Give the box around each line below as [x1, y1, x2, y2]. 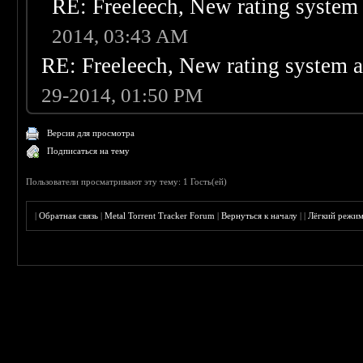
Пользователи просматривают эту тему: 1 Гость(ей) [26, 177, 228, 187]
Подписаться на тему [47, 146, 130, 156]
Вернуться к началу [221, 211, 298, 221]
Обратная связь [39, 211, 99, 221]
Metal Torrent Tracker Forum [105, 211, 216, 221]
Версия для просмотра [47, 128, 135, 139]
